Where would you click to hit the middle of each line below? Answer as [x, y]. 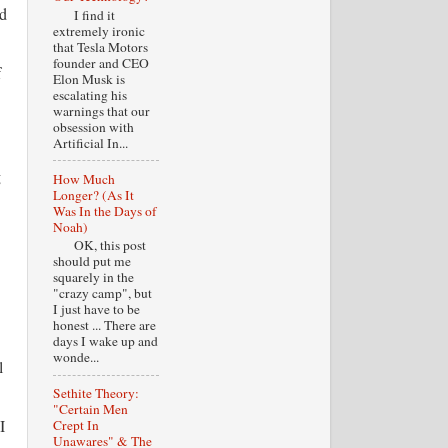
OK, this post [99, 245]
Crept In [75, 425]
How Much [83, 178]
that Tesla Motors [100, 46]
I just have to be [96, 309]
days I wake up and [105, 341]
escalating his [89, 94]
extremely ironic [98, 30]
